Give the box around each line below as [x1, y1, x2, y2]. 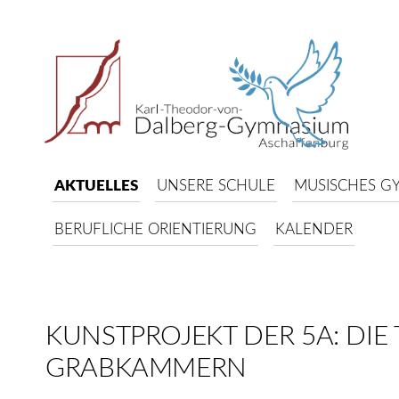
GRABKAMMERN [45, 355, 248, 382]
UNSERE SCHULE [157, 178, 275, 193]
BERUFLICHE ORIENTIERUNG [54, 222, 256, 237]
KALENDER [275, 222, 353, 237]
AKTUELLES [54, 178, 138, 193]
